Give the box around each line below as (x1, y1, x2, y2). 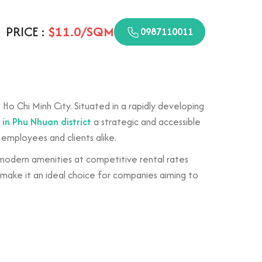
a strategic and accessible (91, 115, 201, 129)
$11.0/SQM (48, 22, 114, 41)
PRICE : (6, 22, 48, 41)
